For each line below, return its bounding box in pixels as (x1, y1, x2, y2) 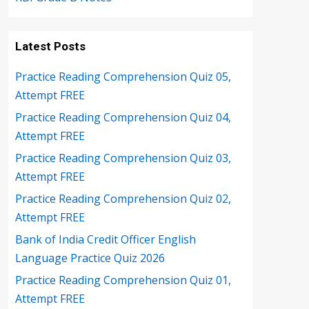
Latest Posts (15, 39, 86, 53)
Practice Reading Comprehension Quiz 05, (15, 69, 231, 84)
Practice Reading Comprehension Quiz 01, (15, 272, 231, 288)
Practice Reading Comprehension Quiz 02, (15, 191, 231, 206)
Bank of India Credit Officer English (15, 232, 196, 247)
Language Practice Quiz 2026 (15, 250, 165, 266)
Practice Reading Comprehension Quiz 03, (15, 150, 231, 166)
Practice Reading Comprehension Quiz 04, (15, 110, 231, 125)
